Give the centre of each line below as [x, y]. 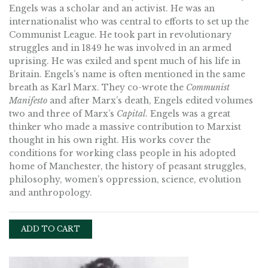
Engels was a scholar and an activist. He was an [112, 8]
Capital [131, 114]
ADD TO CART [51, 229]
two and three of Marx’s [63, 114]
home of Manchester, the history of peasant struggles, [128, 166]
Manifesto [28, 100]
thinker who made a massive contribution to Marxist [125, 127]
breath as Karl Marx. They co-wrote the [98, 87]
